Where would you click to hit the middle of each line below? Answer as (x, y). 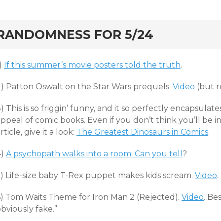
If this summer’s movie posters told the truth (92, 65)
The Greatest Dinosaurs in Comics (142, 132)
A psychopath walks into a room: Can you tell (94, 154)
